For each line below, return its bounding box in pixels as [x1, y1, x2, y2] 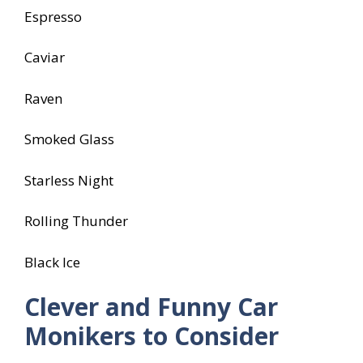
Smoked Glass [24, 130, 114, 149]
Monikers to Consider [24, 319, 279, 353]
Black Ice [24, 252, 80, 271]
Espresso [24, 6, 82, 26]
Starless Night [24, 170, 113, 190]
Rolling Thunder [24, 211, 128, 231]
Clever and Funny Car [24, 290, 278, 324]
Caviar [24, 48, 65, 67]
